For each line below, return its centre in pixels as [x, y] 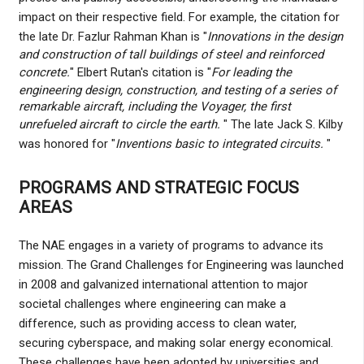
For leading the [251, 73]
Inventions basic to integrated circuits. [219, 144]
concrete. [44, 73]
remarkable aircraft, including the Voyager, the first [154, 107]
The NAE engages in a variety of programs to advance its [171, 245]
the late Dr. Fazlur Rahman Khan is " [113, 37]
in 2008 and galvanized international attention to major [163, 284]
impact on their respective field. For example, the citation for [179, 17]
